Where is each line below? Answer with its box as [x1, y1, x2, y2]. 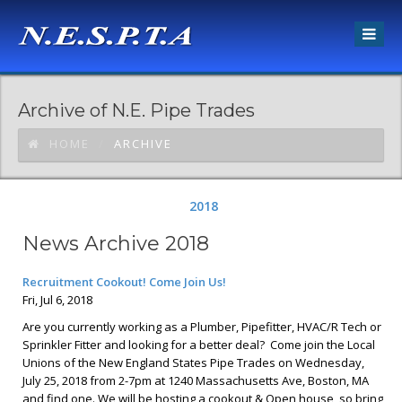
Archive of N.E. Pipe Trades [18, 100, 255, 121]
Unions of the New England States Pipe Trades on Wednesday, [22, 354, 364, 371]
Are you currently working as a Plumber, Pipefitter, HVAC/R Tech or [22, 319, 381, 335]
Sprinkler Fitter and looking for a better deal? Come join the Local [22, 336, 375, 353]
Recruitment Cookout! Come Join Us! [22, 274, 226, 290]
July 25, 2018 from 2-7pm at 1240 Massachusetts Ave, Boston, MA [22, 372, 369, 389]
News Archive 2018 [22, 232, 209, 256]
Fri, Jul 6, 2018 [22, 292, 92, 308]
